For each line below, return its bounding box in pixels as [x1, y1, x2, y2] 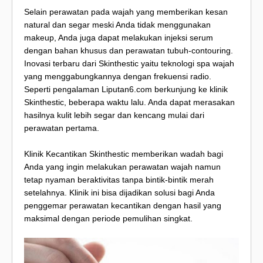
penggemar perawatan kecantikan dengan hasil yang [24, 200, 221, 210]
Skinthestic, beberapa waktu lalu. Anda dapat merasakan [24, 97, 235, 107]
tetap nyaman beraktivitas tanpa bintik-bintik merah [24, 174, 214, 184]
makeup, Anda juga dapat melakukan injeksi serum [24, 32, 213, 42]
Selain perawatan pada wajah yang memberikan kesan [24, 6, 228, 16]
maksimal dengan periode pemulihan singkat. [24, 213, 193, 223]
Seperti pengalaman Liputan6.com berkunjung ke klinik [24, 84, 228, 94]
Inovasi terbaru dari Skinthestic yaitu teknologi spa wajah [24, 58, 234, 68]
